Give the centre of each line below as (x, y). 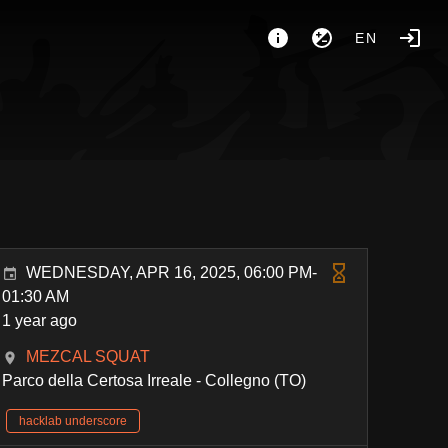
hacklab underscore (73, 421)
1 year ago (40, 320)
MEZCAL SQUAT (88, 356)
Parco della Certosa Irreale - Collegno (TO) (154, 380)
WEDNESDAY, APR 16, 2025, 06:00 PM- (172, 272)
